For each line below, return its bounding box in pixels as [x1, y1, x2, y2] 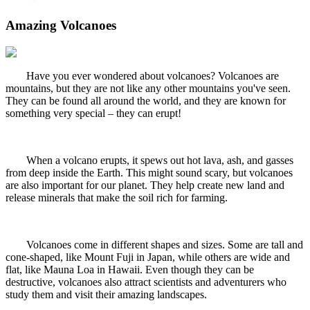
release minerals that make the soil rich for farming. [6, 191, 228, 203]
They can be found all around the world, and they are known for [6, 94, 286, 107]
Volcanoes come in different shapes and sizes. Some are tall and [26, 238, 303, 250]
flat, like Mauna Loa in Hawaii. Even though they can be [6, 263, 254, 275]
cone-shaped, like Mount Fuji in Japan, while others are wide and [6, 250, 290, 263]
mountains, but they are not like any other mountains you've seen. [6, 82, 291, 94]
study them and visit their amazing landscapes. [6, 288, 207, 300]
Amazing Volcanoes [6, 17, 116, 33]
